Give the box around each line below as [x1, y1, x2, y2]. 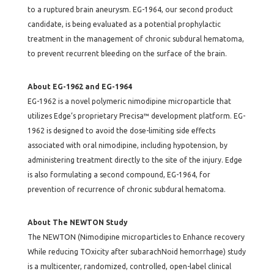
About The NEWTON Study [27, 218, 128, 226]
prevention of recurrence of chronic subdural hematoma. [27, 185, 226, 193]
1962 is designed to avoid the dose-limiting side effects [27, 127, 215, 135]
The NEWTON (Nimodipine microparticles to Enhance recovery [27, 233, 245, 241]
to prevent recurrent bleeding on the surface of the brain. [27, 50, 227, 57]
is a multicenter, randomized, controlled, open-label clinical [27, 262, 231, 270]
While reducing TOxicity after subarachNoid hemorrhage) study [27, 248, 246, 256]
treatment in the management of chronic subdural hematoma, [27, 35, 244, 43]
